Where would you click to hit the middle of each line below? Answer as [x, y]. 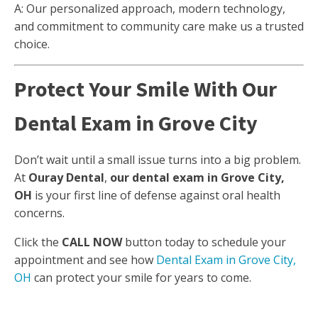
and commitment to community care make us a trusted [159, 26]
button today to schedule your [204, 242]
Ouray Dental [66, 177]
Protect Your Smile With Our [146, 89]
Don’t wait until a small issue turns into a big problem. [158, 160]
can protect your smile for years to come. [141, 278]
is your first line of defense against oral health [156, 195]
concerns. [39, 213]
